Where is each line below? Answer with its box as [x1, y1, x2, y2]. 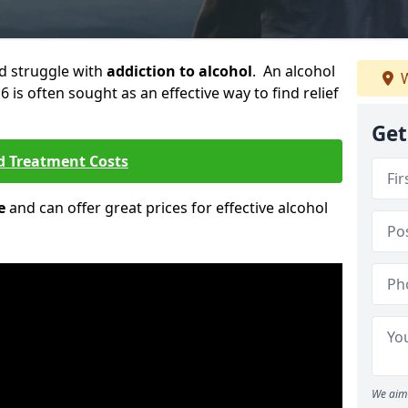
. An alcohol [252, 61, 335, 81]
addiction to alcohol [107, 61, 252, 81]
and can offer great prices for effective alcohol [5, 198, 328, 218]
